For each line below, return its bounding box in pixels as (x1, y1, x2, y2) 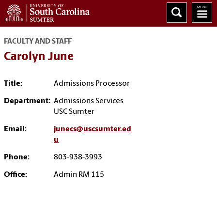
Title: (4, 80, 22, 88)
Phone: (4, 154, 30, 161)
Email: (4, 125, 27, 133)
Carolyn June (4, 51, 74, 63)
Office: (4, 171, 27, 179)
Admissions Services (54, 97, 124, 105)
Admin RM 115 (54, 171, 104, 179)
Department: (4, 97, 50, 105)
